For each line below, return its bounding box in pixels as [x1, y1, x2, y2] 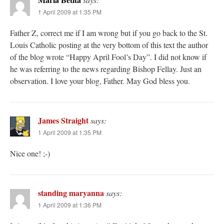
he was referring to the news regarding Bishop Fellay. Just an [10, 63, 201, 74]
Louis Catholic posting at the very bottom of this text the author [10, 39, 208, 50]
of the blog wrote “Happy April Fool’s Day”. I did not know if [10, 51, 206, 62]
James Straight [38, 114, 88, 126]
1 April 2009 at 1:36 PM [38, 200, 101, 209]
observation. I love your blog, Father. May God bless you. [10, 75, 190, 86]
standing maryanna [38, 187, 104, 199]
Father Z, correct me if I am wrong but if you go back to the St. [10, 27, 207, 38]
